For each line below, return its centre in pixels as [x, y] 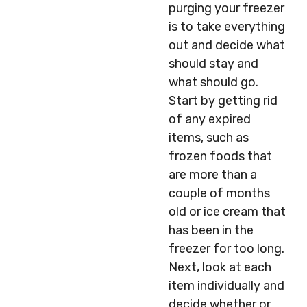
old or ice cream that [227, 212]
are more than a [213, 175]
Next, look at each [220, 267]
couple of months [219, 193]
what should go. [213, 82]
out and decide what [227, 45]
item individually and [226, 286]
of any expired [210, 119]
